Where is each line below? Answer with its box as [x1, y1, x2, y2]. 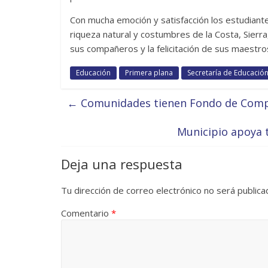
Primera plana [125, 67, 173, 78]
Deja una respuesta [61, 154, 182, 173]
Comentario [61, 206, 111, 219]
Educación [76, 67, 111, 78]
